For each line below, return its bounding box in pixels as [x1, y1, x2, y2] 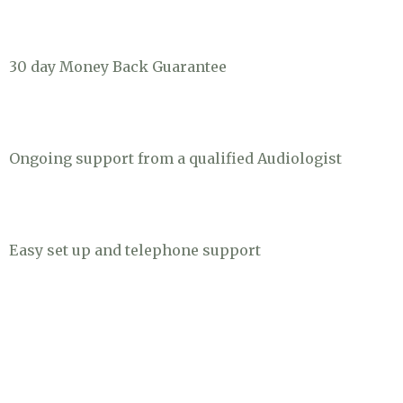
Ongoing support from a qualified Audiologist [9, 149, 342, 167]
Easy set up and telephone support [9, 241, 261, 259]
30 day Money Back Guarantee [9, 58, 227, 76]
